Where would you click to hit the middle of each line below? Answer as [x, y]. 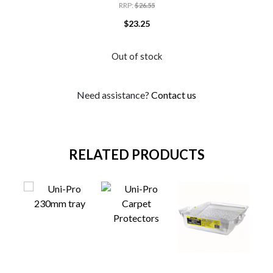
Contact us [174, 94]
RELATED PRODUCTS [136, 155]
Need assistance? [114, 94]
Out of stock [136, 56]
